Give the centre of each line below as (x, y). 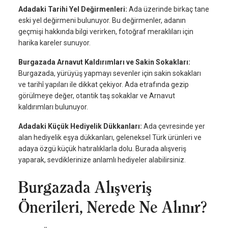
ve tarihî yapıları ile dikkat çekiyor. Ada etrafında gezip (104, 85)
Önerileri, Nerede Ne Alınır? (112, 207)
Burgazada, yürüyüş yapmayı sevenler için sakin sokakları (110, 74)
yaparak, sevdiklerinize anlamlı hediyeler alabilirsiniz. (102, 160)
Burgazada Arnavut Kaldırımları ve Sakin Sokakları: (104, 62)
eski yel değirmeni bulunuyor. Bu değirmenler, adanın (102, 21)
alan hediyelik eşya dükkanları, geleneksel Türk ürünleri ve (110, 138)
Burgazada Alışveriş (85, 188)
